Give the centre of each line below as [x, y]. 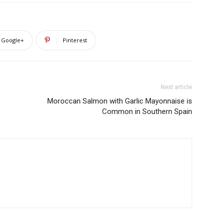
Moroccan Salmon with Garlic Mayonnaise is [120, 101]
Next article [176, 87]
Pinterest [75, 40]
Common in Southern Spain [147, 111]
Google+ [12, 40]
